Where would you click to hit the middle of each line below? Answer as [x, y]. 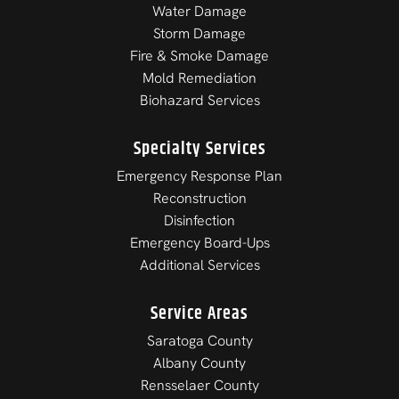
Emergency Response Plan [199, 175]
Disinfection [199, 220]
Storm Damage [199, 33]
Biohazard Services [199, 100]
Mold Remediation [199, 77]
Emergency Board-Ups [199, 242]
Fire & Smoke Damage [199, 55]
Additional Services [199, 265]
